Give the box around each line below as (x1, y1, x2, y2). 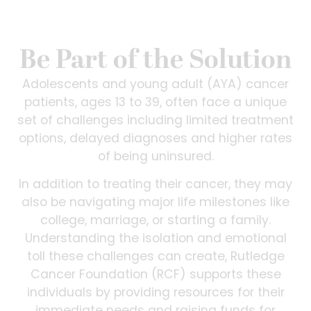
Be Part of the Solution (19, 40, 292, 81)
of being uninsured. (97, 151, 214, 163)
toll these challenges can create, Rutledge (26, 251, 285, 264)
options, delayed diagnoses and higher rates (19, 133, 292, 145)
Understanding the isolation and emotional (24, 233, 287, 246)
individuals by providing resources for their (26, 287, 285, 300)
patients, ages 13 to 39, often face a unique (24, 96, 287, 109)
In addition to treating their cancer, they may (19, 179, 292, 192)
